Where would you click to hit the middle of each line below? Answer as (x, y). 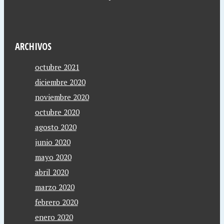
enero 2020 (54, 217)
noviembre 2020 (62, 97)
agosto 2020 (55, 127)
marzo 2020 (54, 187)
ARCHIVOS (33, 46)
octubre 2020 (57, 112)
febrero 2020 (56, 202)
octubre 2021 (57, 67)
